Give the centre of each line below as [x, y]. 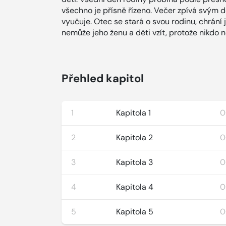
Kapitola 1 [134, 113]
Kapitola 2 [135, 137]
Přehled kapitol [103, 78]
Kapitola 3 [135, 162]
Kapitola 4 [135, 187]
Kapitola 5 [135, 212]
